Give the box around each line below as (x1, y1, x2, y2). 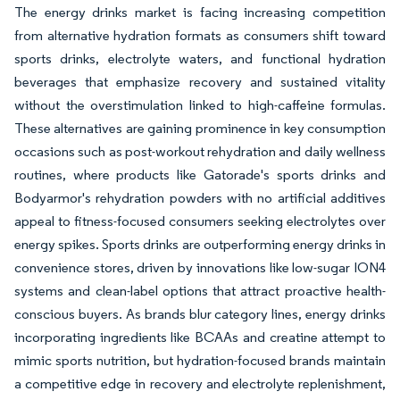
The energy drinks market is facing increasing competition (14, 4, 386, 21)
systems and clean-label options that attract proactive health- (14, 282, 386, 300)
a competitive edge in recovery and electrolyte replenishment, (14, 375, 386, 393)
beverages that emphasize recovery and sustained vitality (14, 73, 386, 91)
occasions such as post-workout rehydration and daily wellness (14, 143, 386, 161)
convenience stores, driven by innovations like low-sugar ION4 (14, 259, 386, 277)
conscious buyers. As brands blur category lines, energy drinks (14, 305, 386, 323)
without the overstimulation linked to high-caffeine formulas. (14, 96, 386, 114)
